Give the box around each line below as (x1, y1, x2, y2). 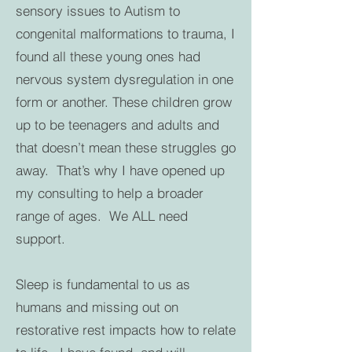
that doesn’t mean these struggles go (16, 139, 236, 156)
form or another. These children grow (16, 93, 232, 110)
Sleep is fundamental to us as (16, 276, 190, 292)
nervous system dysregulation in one (16, 71, 233, 87)
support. (16, 230, 69, 247)
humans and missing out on (16, 299, 178, 315)
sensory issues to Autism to (16, 2, 180, 19)
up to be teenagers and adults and (16, 116, 219, 133)
